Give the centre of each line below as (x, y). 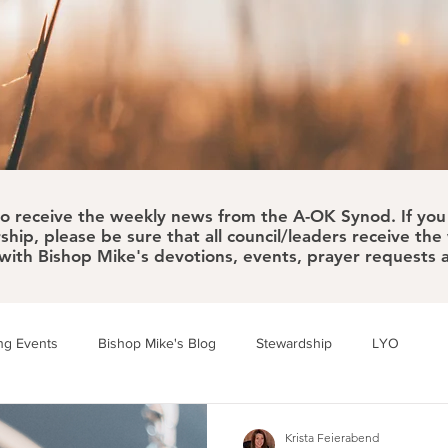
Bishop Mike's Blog (157, 342)
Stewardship (294, 342)
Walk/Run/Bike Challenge (246, 422)
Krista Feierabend (332, 437)
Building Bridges (78, 422)
